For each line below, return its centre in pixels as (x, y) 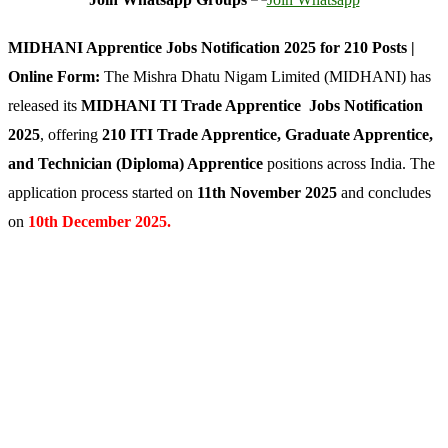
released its (44, 105)
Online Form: (56, 76)
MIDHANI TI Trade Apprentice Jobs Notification (252, 105)
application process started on (102, 192)
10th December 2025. (99, 221)
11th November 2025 (267, 192)
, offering (71, 134)
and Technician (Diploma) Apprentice (135, 163)
